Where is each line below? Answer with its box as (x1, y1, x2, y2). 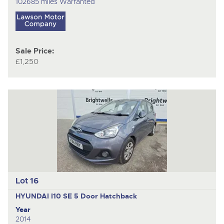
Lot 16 (15, 175, 38, 186)
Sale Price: (15, 46, 54, 56)
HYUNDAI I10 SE (15, 191, 74, 201)
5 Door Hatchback (73, 191, 137, 201)
